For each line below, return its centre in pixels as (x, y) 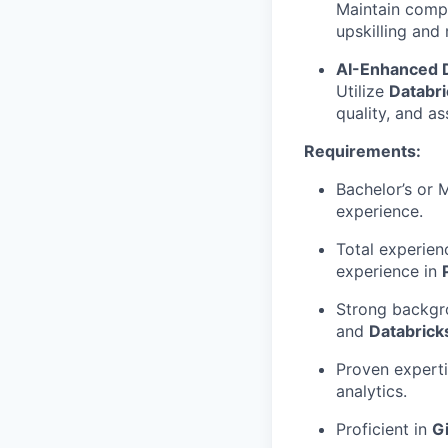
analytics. (371, 391)
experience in (389, 271)
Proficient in (384, 429)
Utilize (362, 91)
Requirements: (362, 151)
